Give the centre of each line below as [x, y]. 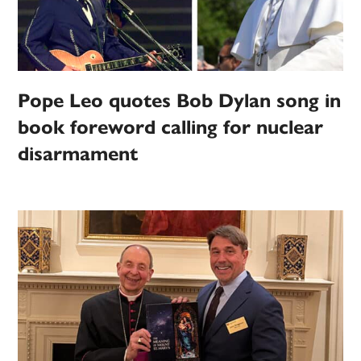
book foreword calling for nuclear [171, 128]
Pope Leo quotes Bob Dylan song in [180, 101]
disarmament [78, 154]
